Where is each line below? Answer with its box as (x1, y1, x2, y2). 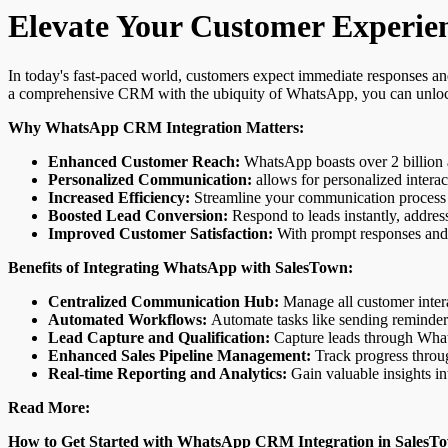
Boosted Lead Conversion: (48, 206, 228, 224)
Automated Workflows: (48, 310, 207, 328)
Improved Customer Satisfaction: (48, 224, 273, 242)
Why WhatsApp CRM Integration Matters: (8, 118, 304, 136)
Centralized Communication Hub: (48, 292, 279, 310)
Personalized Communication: (48, 170, 252, 188)
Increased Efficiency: (48, 188, 190, 206)
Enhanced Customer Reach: (48, 152, 240, 170)
